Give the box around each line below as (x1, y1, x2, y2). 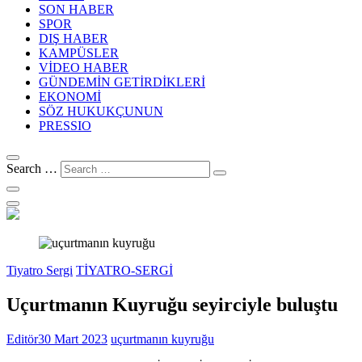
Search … (6, 161, 57, 175)
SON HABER (39, 2, 114, 16)
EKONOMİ (39, 89, 101, 103)
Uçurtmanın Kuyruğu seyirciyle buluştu (6, 293, 338, 315)
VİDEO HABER (39, 60, 128, 74)
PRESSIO (39, 118, 91, 133)
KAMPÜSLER (39, 45, 119, 60)
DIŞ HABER (39, 31, 108, 45)
